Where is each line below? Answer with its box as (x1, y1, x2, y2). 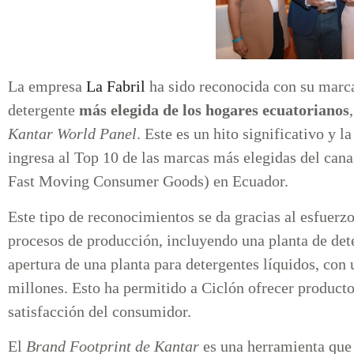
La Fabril (86, 77, 145, 96)
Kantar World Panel (8, 125, 137, 143)
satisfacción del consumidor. (8, 302, 191, 320)
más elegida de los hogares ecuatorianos (79, 101, 349, 119)
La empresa (8, 77, 86, 96)
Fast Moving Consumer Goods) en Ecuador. (8, 172, 288, 190)
